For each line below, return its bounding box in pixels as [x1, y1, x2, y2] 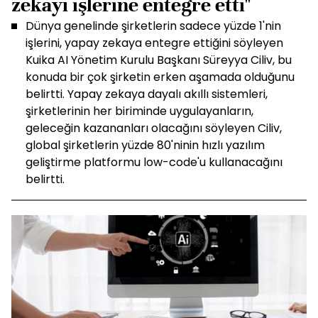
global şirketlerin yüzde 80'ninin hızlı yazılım [26, 137, 265, 153]
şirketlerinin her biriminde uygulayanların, [26, 103, 253, 119]
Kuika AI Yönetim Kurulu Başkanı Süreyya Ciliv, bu [26, 52, 292, 68]
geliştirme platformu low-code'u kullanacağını [26, 154, 283, 170]
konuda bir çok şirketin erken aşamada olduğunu [26, 69, 295, 85]
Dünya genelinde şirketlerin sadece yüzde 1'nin [26, 18, 281, 34]
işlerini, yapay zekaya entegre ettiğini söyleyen [26, 35, 283, 51]
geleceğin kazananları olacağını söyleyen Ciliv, [26, 120, 282, 136]
